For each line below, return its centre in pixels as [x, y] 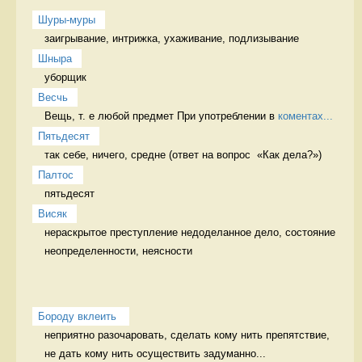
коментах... [305, 116]
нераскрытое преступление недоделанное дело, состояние [190, 232]
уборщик [67, 77]
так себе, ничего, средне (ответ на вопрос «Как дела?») [185, 154]
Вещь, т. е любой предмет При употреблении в [161, 116]
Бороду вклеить [79, 316]
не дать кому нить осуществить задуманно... [155, 353]
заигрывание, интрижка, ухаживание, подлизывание [173, 38]
